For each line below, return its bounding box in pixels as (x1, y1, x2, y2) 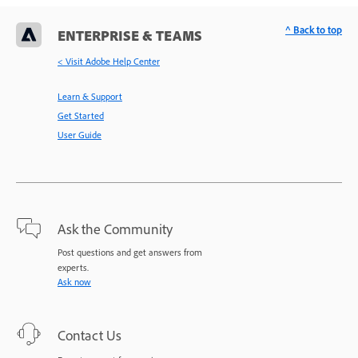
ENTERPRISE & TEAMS (58, 26, 202, 44)
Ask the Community (58, 219, 173, 237)
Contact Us (58, 325, 121, 344)
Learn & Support (58, 89, 122, 102)
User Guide (58, 128, 101, 141)
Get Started (58, 109, 104, 121)
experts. (58, 261, 89, 273)
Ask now (58, 275, 91, 288)
